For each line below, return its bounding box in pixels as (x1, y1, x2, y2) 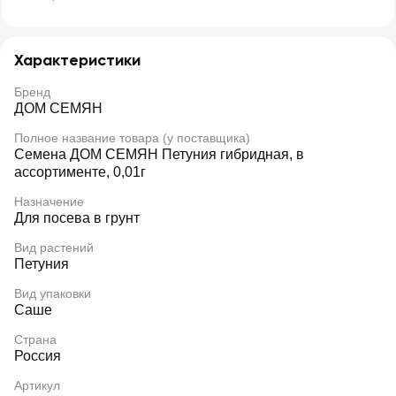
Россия (14, 348, 61, 363)
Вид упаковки (14, 286, 91, 301)
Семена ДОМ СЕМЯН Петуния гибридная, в (14, 147, 304, 162)
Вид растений (14, 240, 94, 255)
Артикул (14, 378, 60, 392)
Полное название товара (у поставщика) (14, 131, 250, 145)
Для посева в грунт (14, 210, 140, 225)
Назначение (14, 194, 84, 209)
